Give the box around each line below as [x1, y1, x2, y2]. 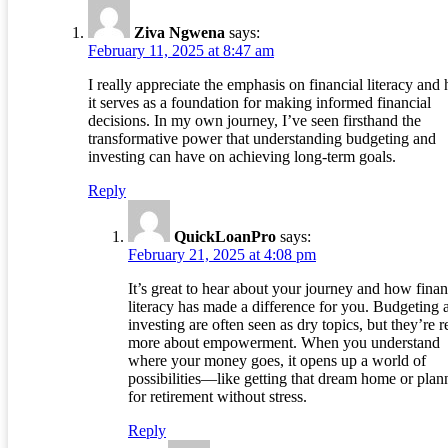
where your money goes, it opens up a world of [128, 352, 426, 370]
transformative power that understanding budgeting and [88, 130, 436, 148]
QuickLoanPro [174, 228, 276, 246]
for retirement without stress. [128, 388, 307, 406]
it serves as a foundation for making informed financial [88, 94, 431, 112]
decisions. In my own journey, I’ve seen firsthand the [88, 112, 421, 130]
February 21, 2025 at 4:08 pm [128, 246, 316, 264]
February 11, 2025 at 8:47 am [88, 42, 274, 60]
